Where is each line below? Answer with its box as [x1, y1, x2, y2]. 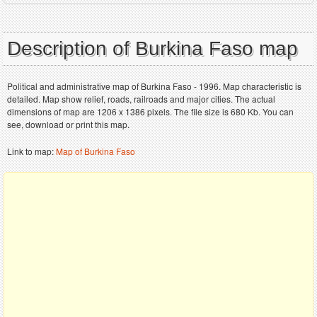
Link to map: [7, 144, 56, 157]
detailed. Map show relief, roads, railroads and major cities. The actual [7, 92, 275, 105]
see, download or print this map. [7, 117, 129, 130]
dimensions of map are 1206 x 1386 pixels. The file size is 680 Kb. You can [7, 105, 294, 117]
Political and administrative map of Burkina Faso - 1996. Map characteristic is [7, 79, 301, 92]
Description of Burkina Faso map [7, 37, 298, 59]
